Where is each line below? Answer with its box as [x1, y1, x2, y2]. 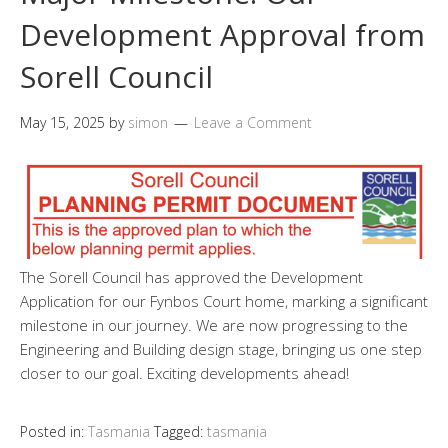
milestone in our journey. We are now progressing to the [20, 315, 408, 336]
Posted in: [20, 422, 88, 442]
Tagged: [154, 422, 207, 442]
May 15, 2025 [20, 112, 105, 132]
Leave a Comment [194, 112, 312, 132]
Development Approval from [20, 13, 425, 55]
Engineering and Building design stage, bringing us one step [20, 339, 422, 360]
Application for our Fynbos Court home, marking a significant [20, 291, 428, 312]
